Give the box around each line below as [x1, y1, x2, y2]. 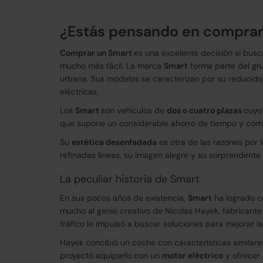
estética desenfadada [72, 137, 157, 147]
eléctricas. [60, 86, 99, 97]
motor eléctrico [162, 250, 223, 261]
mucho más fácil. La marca [60, 60, 164, 71]
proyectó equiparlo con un [60, 250, 162, 261]
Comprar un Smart [60, 48, 134, 58]
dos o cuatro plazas [167, 105, 244, 116]
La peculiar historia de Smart [60, 172, 200, 186]
